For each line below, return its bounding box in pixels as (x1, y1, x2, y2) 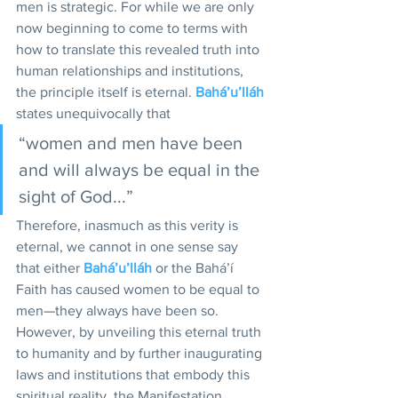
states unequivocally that (16, 106, 174, 121)
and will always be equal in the (19, 160, 264, 179)
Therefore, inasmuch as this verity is (16, 218, 242, 233)
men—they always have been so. (16, 303, 222, 318)
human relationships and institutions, (16, 63, 247, 78)
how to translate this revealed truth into (16, 42, 263, 57)
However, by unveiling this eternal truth (16, 324, 265, 339)
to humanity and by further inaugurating (16, 346, 266, 361)
